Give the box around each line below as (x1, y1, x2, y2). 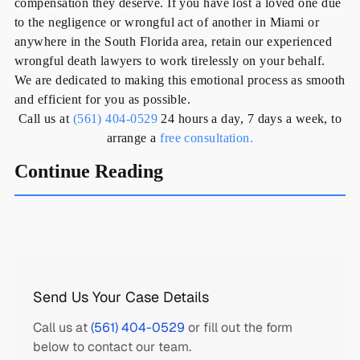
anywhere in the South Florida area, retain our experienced (14, 35, 333, 49)
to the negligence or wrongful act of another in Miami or (14, 15, 320, 30)
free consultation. (160, 131, 254, 145)
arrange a (106, 131, 161, 145)
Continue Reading (14, 161, 163, 182)
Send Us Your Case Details (32, 288, 209, 307)
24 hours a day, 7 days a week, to (157, 112, 342, 126)
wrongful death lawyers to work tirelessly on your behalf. (14, 54, 325, 68)
